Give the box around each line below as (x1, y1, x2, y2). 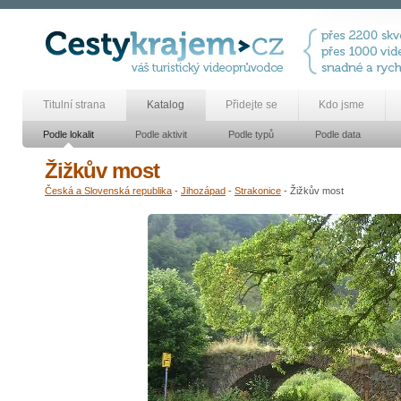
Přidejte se (226, 98, 277, 111)
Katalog (147, 98, 184, 111)
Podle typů (228, 129, 274, 140)
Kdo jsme (319, 98, 364, 111)
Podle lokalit (43, 129, 94, 140)
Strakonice (235, 185, 281, 196)
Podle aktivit (135, 129, 187, 140)
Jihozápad (181, 185, 226, 196)
